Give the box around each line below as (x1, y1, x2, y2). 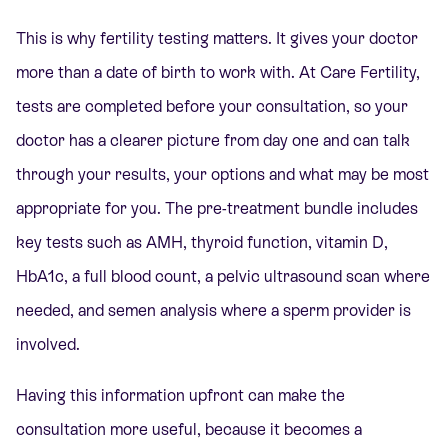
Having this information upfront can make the (16, 385, 345, 405)
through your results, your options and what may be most (16, 165, 429, 185)
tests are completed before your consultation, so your (16, 97, 408, 117)
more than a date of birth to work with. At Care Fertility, (16, 63, 420, 83)
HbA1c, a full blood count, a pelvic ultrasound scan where (16, 267, 430, 287)
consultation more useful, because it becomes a (16, 419, 362, 439)
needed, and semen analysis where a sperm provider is (16, 301, 411, 321)
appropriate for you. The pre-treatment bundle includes (16, 199, 418, 219)
